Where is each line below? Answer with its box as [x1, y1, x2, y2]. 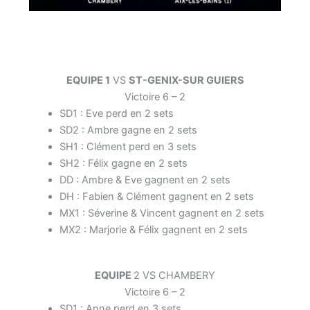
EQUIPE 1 [66, 74, 110, 86]
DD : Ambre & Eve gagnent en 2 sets [59, 174, 230, 186]
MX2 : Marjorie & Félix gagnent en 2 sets [59, 224, 248, 236]
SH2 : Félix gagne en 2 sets [59, 157, 188, 170]
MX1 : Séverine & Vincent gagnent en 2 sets [59, 207, 264, 219]
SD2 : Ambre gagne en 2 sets [59, 124, 197, 136]
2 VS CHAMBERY [134, 268, 215, 282]
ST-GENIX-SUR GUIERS [128, 74, 244, 86]
